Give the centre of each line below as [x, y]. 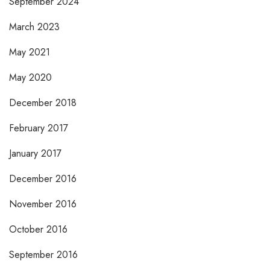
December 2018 [46, 103]
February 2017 [41, 128]
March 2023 [38, 27]
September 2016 [46, 255]
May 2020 [34, 78]
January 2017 [36, 154]
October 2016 [42, 230]
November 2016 [47, 204]
